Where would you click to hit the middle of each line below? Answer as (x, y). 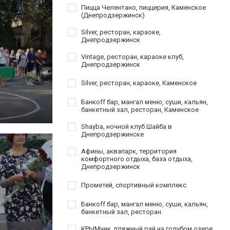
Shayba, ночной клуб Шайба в (127, 126)
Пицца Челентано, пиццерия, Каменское (143, 7)
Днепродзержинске (112, 134)
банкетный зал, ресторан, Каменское (140, 109)
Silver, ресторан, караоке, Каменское (139, 83)
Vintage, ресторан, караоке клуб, (132, 56)
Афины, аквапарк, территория (129, 151)
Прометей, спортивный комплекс (134, 185)
